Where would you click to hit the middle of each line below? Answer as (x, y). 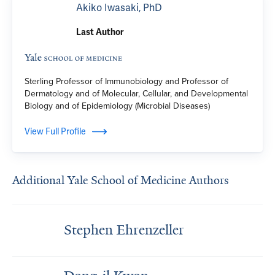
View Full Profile (55, 131)
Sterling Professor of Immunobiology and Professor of (126, 81)
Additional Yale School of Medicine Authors (121, 180)
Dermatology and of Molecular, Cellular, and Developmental (136, 94)
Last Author (100, 32)
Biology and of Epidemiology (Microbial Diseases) (117, 106)
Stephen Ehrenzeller (124, 230)
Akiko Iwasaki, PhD (119, 8)
